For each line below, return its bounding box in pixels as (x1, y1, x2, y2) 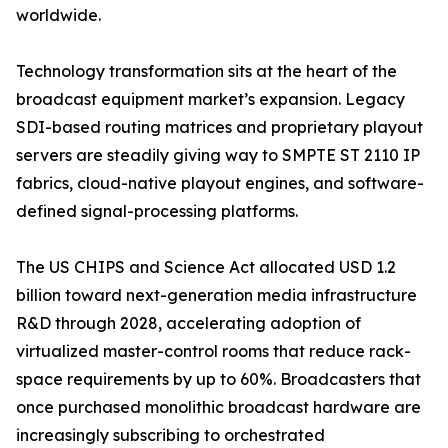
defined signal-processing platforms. (16, 201, 298, 222)
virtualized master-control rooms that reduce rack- (16, 341, 411, 362)
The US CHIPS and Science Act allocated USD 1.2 (16, 257, 396, 278)
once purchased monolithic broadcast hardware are (16, 397, 421, 418)
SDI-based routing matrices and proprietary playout (16, 117, 423, 138)
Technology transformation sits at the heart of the (16, 61, 397, 82)
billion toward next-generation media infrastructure (16, 285, 417, 306)
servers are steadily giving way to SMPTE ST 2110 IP (16, 145, 420, 166)
